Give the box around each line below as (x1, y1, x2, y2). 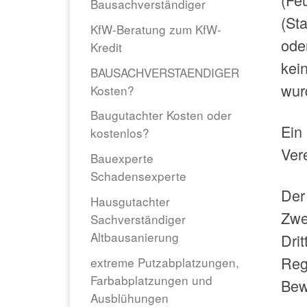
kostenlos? (90, 124, 149, 142)
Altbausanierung (90, 228, 179, 245)
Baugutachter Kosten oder (90, 106, 232, 124)
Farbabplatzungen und (90, 271, 212, 288)
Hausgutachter (90, 192, 170, 210)
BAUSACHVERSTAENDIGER (90, 63, 239, 81)
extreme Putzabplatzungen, (90, 253, 239, 271)
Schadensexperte (90, 167, 186, 185)
